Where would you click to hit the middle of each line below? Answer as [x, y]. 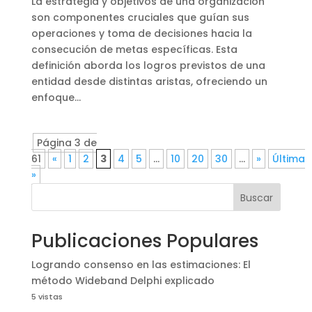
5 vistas [47, 296]
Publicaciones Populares [145, 241]
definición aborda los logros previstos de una [148, 65]
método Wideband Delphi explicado [123, 280]
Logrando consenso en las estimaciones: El [141, 264]
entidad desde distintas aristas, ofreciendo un [149, 81]
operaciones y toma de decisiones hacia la [141, 33]
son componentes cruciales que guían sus [140, 17]
